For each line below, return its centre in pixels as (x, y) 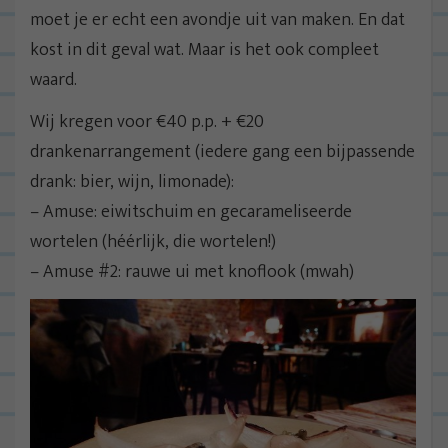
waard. (53, 79)
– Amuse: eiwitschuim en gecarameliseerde (191, 211)
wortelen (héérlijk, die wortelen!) (153, 241)
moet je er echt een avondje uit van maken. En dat (217, 19)
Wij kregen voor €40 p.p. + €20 (147, 121)
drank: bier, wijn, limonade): (132, 181)
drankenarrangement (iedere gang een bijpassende (222, 151)
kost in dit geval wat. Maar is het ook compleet (204, 49)
